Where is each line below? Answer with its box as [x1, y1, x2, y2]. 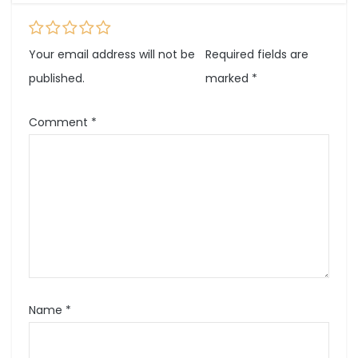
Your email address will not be [29, 46, 195, 63]
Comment [29, 114, 91, 131]
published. [29, 70, 85, 87]
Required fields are [205, 46, 308, 63]
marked [205, 70, 252, 87]
